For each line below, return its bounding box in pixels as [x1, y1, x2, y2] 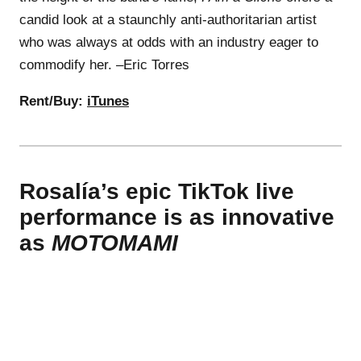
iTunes [87, 93, 129, 109]
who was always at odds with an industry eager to [19, 34, 318, 50]
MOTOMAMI [52, 230, 178, 255]
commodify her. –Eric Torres [19, 56, 189, 73]
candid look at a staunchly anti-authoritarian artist [19, 11, 317, 27]
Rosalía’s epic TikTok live [19, 178, 294, 204]
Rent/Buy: [19, 93, 83, 109]
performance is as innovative [19, 204, 334, 230]
